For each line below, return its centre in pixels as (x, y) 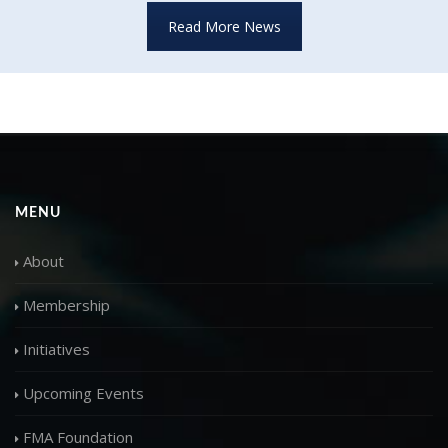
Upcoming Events (83, 392)
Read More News (224, 26)
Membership (66, 304)
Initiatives (56, 348)
